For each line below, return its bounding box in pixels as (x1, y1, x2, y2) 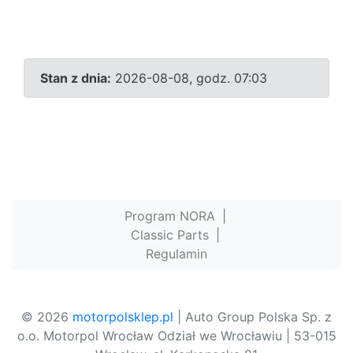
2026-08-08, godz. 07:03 (111, 70, 267, 87)
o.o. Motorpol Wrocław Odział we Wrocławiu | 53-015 (17, 328, 336, 344)
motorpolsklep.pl (72, 309, 173, 325)
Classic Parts (130, 227, 209, 243)
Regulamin (146, 246, 207, 262)
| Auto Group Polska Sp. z (173, 309, 332, 325)
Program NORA (124, 208, 215, 225)
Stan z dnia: (40, 70, 111, 87)
